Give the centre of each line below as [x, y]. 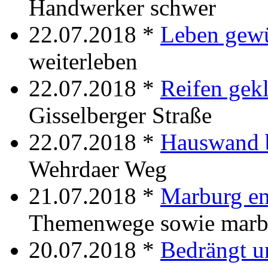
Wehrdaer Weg [98, 169]
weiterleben [83, 61]
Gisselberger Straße [120, 115]
